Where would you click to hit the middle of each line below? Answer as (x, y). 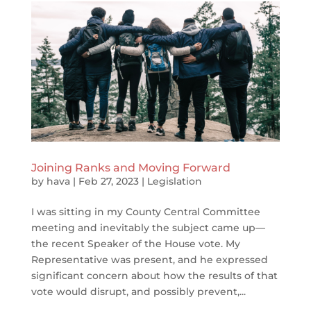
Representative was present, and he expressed (149, 259)
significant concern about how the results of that (154, 275)
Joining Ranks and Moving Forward (131, 167)
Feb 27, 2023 (108, 181)
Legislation (174, 181)
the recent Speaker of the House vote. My (135, 243)
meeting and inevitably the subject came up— (148, 227)
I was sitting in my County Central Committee (145, 211)
